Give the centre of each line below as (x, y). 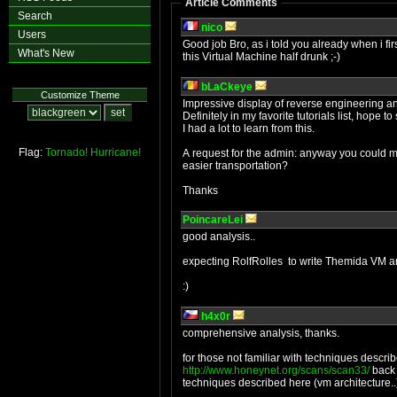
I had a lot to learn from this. (249, 128)
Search (35, 16)
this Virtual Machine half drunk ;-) (261, 57)
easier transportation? (235, 166)
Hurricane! (116, 152)
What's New (46, 53)
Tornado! (66, 152)
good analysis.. (219, 237)
